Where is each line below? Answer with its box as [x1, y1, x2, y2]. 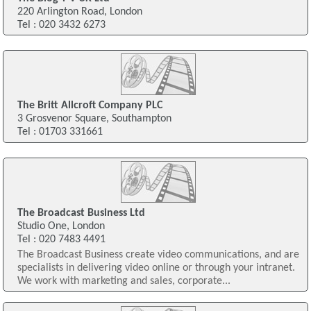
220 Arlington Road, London [17, 6, 142, 17]
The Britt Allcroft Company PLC [17, 100, 162, 112]
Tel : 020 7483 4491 [17, 234, 106, 246]
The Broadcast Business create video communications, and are [17, 249, 299, 261]
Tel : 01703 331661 [17, 126, 103, 138]
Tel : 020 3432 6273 [17, 19, 106, 31]
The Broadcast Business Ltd [17, 208, 145, 219]
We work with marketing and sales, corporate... [17, 276, 230, 287]
